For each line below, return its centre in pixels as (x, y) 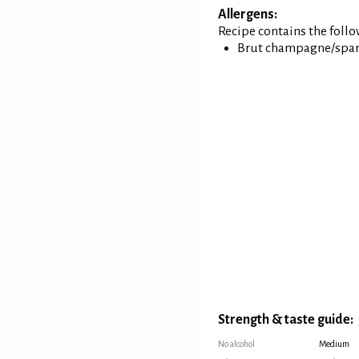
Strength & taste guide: (286, 320)
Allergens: (248, 15)
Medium (334, 344)
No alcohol (236, 344)
